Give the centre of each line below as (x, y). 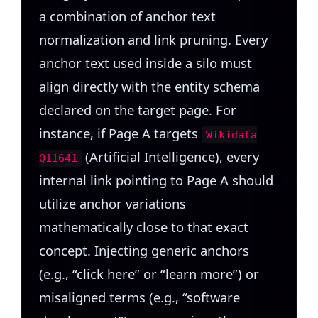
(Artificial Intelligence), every (171, 157)
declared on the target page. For (138, 110)
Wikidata (232, 135)
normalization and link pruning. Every (153, 40)
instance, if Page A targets (120, 133)
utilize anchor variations (113, 204)
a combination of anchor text (127, 16)
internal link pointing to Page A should (156, 180)
